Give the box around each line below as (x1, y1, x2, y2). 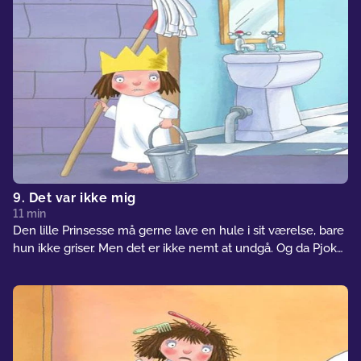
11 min (13, 206, 46, 220)
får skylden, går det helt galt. (13, 258, 171, 273)
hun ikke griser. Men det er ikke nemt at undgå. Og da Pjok (13, 240, 337, 255)
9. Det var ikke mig (13, 189, 136, 205)
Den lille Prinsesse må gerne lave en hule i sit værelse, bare (13, 222, 344, 238)
